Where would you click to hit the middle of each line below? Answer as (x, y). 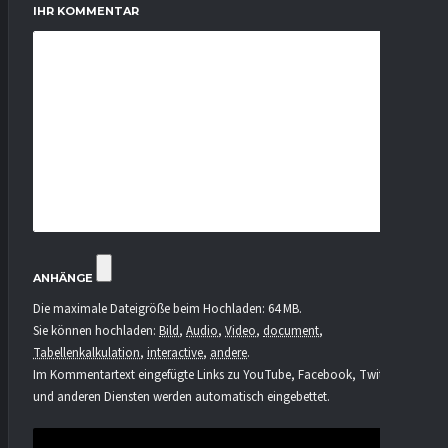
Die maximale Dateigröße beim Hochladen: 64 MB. (167, 309)
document (291, 331)
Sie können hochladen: (96, 331)
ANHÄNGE (63, 278)
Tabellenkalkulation (86, 353)
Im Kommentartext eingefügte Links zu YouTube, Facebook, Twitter (215, 375)
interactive (175, 353)
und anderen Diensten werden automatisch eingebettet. (181, 397)
